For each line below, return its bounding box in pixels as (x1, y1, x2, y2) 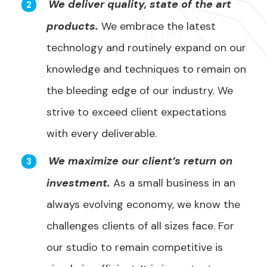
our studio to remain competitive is (46, 240, 223, 254)
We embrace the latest (98, 19, 216, 33)
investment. (46, 176, 110, 190)
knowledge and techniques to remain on (46, 62, 246, 76)
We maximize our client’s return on (48, 154, 232, 168)
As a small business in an (110, 176, 235, 190)
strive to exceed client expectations (46, 105, 226, 119)
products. (46, 19, 98, 33)
